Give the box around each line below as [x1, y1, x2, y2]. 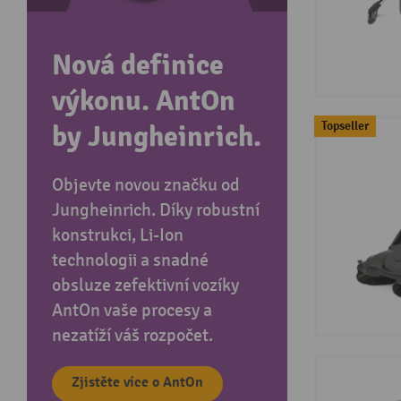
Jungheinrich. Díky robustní [52, 200, 260, 221]
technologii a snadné [52, 250, 209, 271]
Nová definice [52, 47, 224, 83]
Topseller [320, 118, 369, 134]
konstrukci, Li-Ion [52, 225, 183, 246]
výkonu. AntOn [52, 83, 235, 119]
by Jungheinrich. [52, 119, 261, 155]
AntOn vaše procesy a [52, 300, 212, 321]
